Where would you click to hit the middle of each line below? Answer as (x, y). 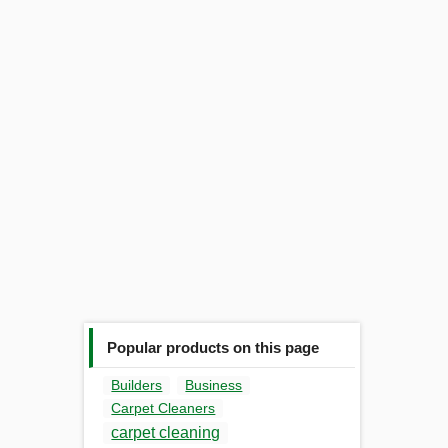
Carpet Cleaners (163, 408)
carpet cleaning (166, 433)
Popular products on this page (213, 347)
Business (214, 385)
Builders (137, 385)
